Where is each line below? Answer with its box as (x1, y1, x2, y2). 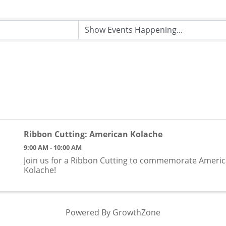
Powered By (66, 207, 112, 217)
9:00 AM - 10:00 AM (23, 142, 82, 152)
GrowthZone (112, 207, 160, 217)
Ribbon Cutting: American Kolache (23, 129, 162, 140)
